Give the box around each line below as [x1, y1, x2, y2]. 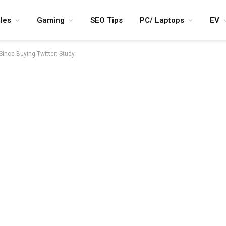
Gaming [37, 16, 65, 25]
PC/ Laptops [140, 16, 184, 25]
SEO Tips [90, 16, 123, 25]
